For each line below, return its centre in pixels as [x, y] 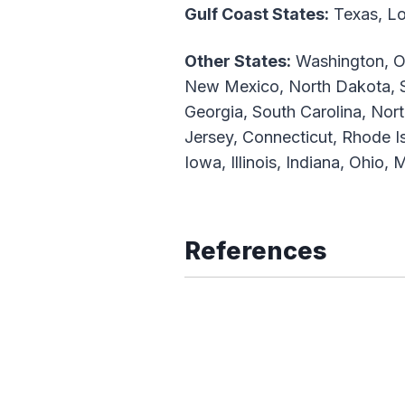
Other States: [238, 61]
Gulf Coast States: [257, 14]
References [256, 251]
